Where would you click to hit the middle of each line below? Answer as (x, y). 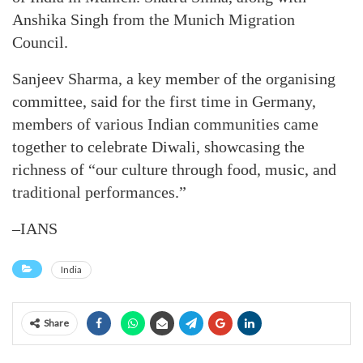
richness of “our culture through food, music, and (174, 169)
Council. (40, 42)
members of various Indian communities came (165, 124)
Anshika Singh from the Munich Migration (154, 19)
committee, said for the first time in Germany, (164, 101)
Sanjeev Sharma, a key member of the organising (174, 79)
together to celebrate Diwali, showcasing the (158, 147)
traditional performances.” (99, 192)
